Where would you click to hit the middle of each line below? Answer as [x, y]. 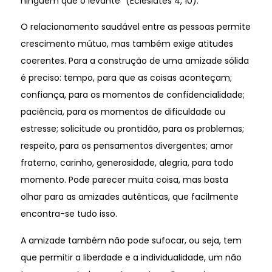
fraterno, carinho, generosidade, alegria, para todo [127, 163]
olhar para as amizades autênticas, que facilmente [129, 197]
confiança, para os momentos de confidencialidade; [132, 95]
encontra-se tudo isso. [69, 214]
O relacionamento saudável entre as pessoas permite [135, 27]
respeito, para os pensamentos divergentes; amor [127, 146]
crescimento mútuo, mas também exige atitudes [127, 44]
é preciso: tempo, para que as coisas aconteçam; [126, 78]
